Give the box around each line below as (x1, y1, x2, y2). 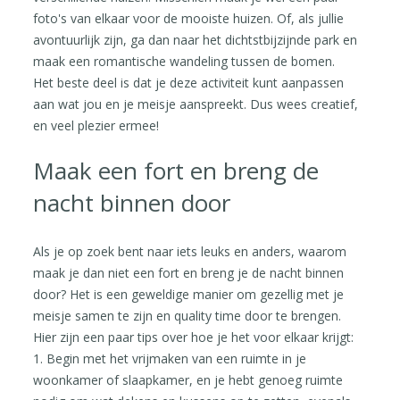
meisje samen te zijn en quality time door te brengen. (33, 306, 342, 324)
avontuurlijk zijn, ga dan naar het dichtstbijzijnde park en (33, 30, 358, 48)
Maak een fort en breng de (33, 154, 320, 187)
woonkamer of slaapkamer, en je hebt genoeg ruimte (33, 371, 344, 388)
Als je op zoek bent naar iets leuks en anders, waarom (33, 242, 347, 260)
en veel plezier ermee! (33, 116, 160, 134)
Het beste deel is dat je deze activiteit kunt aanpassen (33, 73, 345, 91)
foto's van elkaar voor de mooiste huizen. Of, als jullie (33, 9, 345, 27)
